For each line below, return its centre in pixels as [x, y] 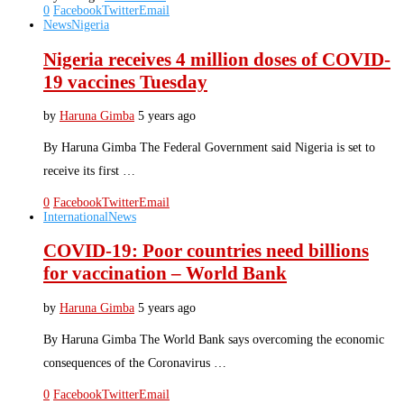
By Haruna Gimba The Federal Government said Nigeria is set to [209, 147]
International [76, 216]
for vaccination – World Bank [165, 274]
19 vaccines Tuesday [125, 82]
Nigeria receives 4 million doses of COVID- [217, 59]
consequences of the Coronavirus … [135, 363]
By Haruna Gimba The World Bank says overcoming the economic [214, 339]
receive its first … [89, 170]
